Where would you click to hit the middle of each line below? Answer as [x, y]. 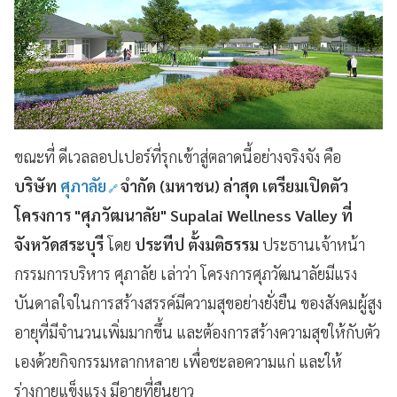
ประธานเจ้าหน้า [314, 245]
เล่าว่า [179, 274]
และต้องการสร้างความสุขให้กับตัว [278, 332]
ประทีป [160, 245]
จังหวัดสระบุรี [59, 245]
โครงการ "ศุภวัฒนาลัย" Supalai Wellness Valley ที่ [183, 215]
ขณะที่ [35, 157]
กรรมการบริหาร [62, 274]
